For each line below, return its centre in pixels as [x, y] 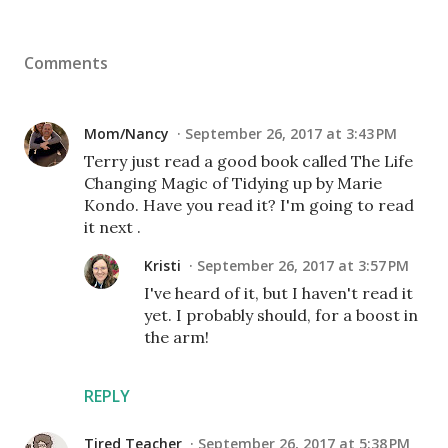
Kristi [162, 266]
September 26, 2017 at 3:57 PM [303, 266]
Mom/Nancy [126, 134]
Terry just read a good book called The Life [248, 161]
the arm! [176, 337]
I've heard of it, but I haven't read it [278, 293]
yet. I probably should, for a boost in [281, 315]
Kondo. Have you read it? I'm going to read [249, 205]
